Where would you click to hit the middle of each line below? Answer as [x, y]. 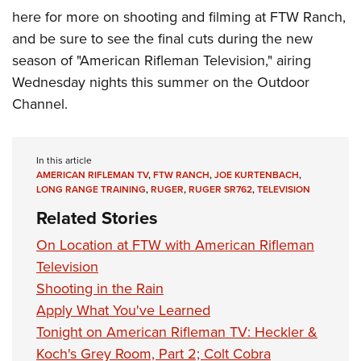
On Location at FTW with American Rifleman [175, 245]
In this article [64, 161]
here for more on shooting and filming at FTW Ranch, [179, 17]
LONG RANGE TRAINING [91, 190]
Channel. [40, 104]
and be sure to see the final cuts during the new [162, 39]
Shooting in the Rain [100, 289]
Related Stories [97, 218]
